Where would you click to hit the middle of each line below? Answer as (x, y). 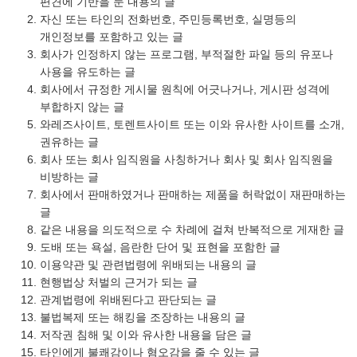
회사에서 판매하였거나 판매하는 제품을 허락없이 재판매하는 (193, 194)
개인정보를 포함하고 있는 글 (112, 37)
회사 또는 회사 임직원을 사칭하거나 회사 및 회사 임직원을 (186, 159)
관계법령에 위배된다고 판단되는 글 (128, 300)
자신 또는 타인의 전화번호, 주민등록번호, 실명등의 (168, 19)
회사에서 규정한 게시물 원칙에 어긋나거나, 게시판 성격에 (185, 89)
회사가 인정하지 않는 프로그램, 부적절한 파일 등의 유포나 (186, 54)
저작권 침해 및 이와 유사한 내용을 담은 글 (146, 335)
